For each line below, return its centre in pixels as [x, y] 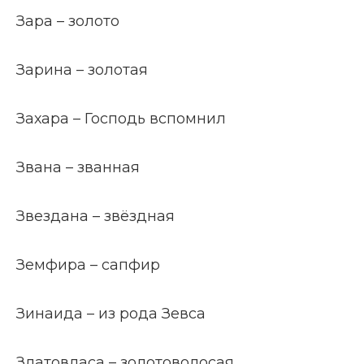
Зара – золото [68, 21]
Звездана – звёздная [95, 216]
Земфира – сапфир [88, 265]
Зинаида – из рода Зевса [111, 314]
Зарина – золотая [82, 70]
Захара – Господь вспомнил [121, 119]
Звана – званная [78, 167]
